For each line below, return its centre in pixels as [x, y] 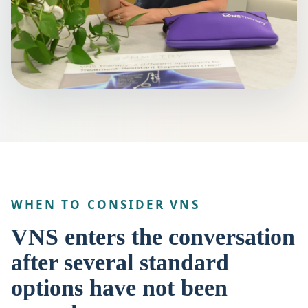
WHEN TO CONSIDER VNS [106, 204]
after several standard [120, 262]
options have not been [119, 287]
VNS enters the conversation [153, 236]
